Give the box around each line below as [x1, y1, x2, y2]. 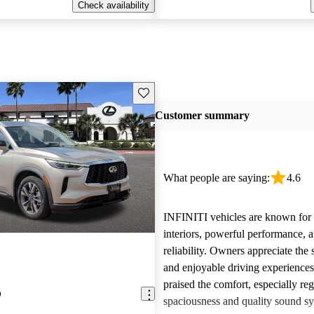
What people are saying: [163, 172, 270, 184]
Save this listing [137, 86, 203, 97]
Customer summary [154, 109, 250, 122]
